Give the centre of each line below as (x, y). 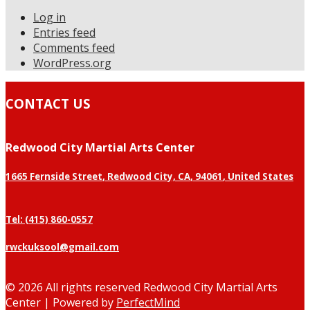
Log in (49, 17)
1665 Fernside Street (54, 176)
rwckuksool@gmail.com (62, 247)
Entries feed (64, 32)
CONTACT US (48, 103)
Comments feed (74, 47)
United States (261, 176)
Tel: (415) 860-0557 (49, 220)
